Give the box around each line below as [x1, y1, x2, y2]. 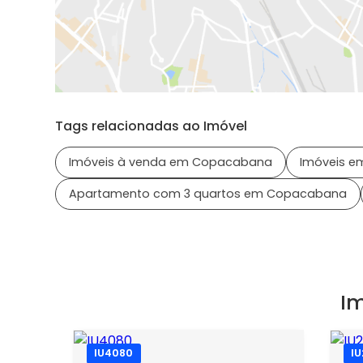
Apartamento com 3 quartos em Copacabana [69, 185, 347, 202]
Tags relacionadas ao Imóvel [55, 116, 247, 135]
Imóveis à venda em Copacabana [69, 153, 272, 170]
